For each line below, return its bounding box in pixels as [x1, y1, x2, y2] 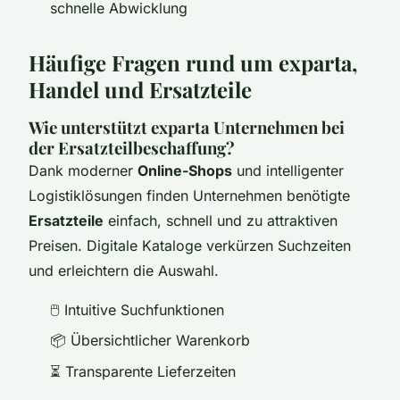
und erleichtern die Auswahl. [29, 261, 219, 279]
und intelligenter [232, 161, 344, 179]
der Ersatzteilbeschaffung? [29, 136, 235, 159]
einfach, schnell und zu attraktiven [104, 211, 337, 229]
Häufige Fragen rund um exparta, [29, 47, 358, 77]
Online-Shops [137, 161, 232, 179]
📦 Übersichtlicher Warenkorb [50, 331, 250, 350]
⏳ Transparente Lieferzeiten [50, 362, 236, 380]
